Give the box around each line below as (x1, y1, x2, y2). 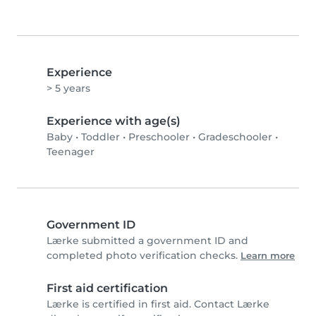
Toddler (81, 130, 120, 144)
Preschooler (128, 130, 190, 144)
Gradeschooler (198, 130, 272, 144)
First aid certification (47, 281, 168, 296)
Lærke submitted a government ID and (47, 234, 248, 248)
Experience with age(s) (47, 114, 181, 128)
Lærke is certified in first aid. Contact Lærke (47, 298, 269, 311)
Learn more (241, 250, 295, 262)
